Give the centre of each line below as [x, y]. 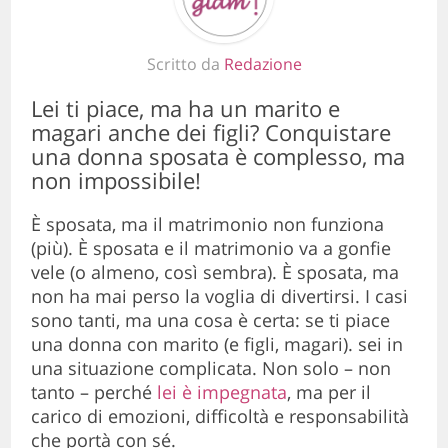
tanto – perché [94, 392]
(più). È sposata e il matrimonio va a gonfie [211, 248]
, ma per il [329, 392]
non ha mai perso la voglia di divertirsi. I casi [220, 296]
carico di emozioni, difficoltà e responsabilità [220, 416]
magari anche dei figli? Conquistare [211, 132]
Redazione [262, 64]
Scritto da [185, 64]
